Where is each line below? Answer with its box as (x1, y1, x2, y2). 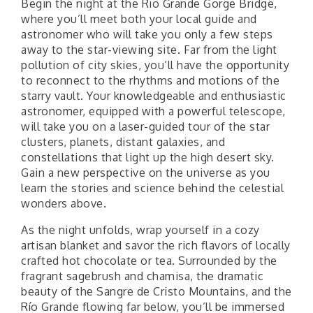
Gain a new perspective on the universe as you (21, 165, 270, 180)
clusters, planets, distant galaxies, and (21, 134, 225, 149)
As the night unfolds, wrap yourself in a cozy (21, 222, 260, 237)
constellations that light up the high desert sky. (21, 150, 275, 164)
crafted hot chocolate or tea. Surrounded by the (21, 253, 277, 268)
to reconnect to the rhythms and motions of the (21, 73, 279, 87)
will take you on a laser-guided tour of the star (21, 119, 270, 133)
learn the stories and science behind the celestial (21, 180, 284, 195)
